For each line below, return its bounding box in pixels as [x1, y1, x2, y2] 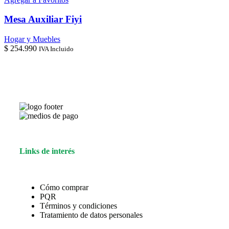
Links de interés [19, 147, 75, 156]
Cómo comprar [40, 182, 88, 192]
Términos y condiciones [40, 201, 117, 210]
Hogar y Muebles [4, 35, 60, 43]
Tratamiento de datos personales [40, 210, 143, 219]
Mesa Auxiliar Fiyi [4, 14, 82, 25]
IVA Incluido [39, 45, 74, 53]
